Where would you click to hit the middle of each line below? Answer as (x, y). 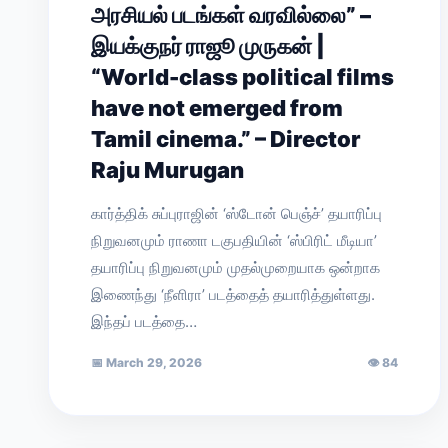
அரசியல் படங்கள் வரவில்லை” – (231, 15)
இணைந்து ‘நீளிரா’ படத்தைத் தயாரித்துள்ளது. (233, 294)
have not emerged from (217, 108)
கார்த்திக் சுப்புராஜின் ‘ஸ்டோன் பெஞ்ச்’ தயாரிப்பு (236, 213)
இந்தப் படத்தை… (144, 321)
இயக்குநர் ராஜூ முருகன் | (208, 46)
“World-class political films (242, 77)
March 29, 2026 (152, 362)
